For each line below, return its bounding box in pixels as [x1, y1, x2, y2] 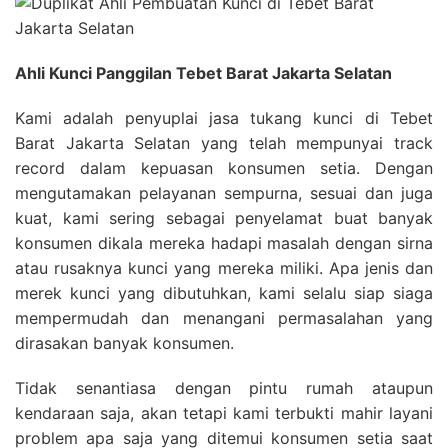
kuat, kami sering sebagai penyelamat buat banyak [15, 208, 433, 229]
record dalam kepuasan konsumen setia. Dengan [15, 158, 433, 179]
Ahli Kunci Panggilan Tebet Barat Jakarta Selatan [15, 63, 392, 84]
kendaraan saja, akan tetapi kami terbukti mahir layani [15, 403, 433, 424]
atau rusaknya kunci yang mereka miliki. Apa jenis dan [15, 258, 433, 279]
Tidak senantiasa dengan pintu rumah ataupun [15, 378, 433, 399]
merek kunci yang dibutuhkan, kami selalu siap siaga [15, 283, 433, 304]
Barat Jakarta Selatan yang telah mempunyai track [15, 133, 433, 154]
